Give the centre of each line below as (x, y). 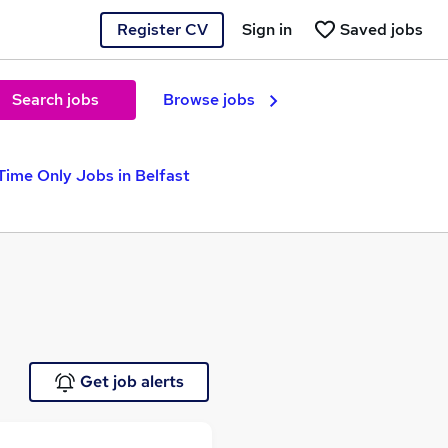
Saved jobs (381, 29)
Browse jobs (209, 99)
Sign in (267, 29)
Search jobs (55, 99)
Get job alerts (131, 381)
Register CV (162, 29)
